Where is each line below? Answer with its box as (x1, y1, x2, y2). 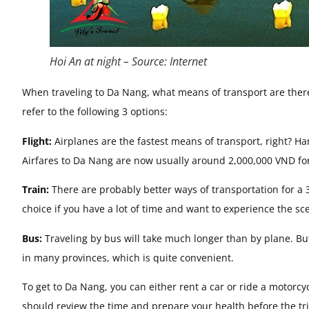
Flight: (22, 134, 52, 148)
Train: (22, 183, 52, 197)
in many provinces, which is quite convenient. (22, 250, 234, 264)
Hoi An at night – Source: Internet (50, 54, 207, 70)
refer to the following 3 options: (22, 105, 168, 119)
